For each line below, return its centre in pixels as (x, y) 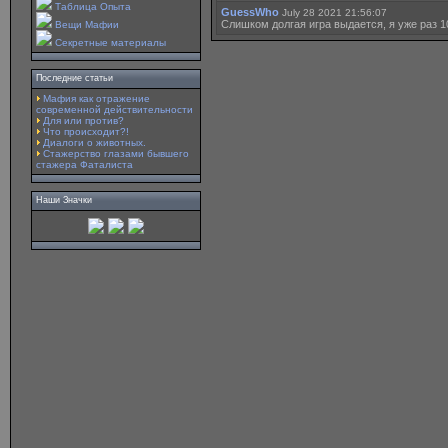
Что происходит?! (86, 131)
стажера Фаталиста (84, 164)
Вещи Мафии (87, 24)
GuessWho (250, 12)
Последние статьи (74, 78)
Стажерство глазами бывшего (116, 153)
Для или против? (83, 120)
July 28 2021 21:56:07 (334, 12)
